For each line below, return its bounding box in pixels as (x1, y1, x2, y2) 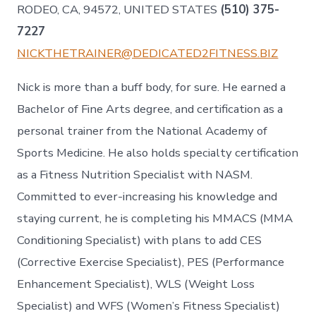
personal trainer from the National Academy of (17, 123, 268, 139)
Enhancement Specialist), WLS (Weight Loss (17, 276, 255, 292)
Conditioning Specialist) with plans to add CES (17, 232, 262, 248)
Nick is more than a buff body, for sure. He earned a (17, 79, 286, 95)
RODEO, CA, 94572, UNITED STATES (17, 1, 221, 18)
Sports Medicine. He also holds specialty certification (17, 145, 299, 161)
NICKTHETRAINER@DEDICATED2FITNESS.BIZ (17, 45, 279, 62)
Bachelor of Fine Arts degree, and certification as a (17, 101, 284, 117)
